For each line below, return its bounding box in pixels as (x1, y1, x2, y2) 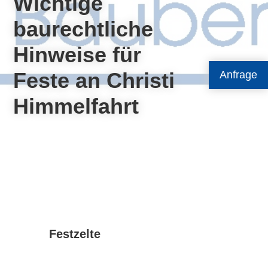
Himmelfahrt (13, 94, 139, 118)
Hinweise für (13, 42, 142, 67)
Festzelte (49, 227, 101, 240)
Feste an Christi (13, 68, 175, 93)
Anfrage (220, 69, 257, 81)
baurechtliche (13, 17, 154, 41)
